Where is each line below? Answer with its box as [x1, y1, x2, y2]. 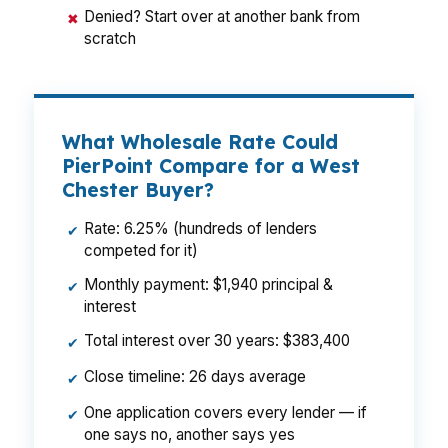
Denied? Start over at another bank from [84, 7, 360, 26]
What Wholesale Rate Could [62, 130, 338, 154]
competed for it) [84, 241, 198, 260]
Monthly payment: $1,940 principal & [84, 275, 333, 294]
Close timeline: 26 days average [84, 367, 306, 386]
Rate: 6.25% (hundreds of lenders [84, 219, 317, 238]
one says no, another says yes [84, 425, 295, 444]
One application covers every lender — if [84, 403, 367, 422]
